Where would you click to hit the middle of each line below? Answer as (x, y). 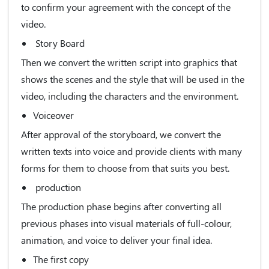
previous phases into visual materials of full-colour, (126, 223)
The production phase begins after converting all (121, 206)
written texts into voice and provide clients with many (131, 151)
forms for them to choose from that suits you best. (125, 168)
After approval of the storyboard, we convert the (121, 134)
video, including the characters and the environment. (130, 95)
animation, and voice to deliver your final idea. (116, 240)
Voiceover (53, 115)
